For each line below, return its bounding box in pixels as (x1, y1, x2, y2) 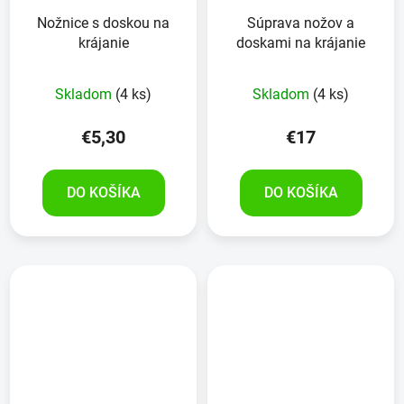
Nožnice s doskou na (37, 14, 170, 32)
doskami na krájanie (236, 33, 365, 51)
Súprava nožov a (247, 14, 354, 32)
